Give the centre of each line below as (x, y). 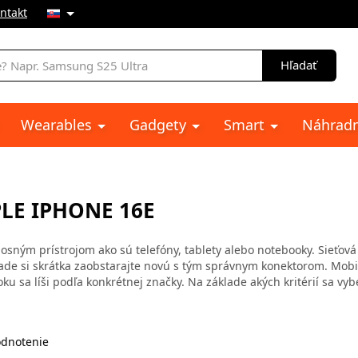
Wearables (58, 125)
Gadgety (160, 125)
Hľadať (298, 65)
